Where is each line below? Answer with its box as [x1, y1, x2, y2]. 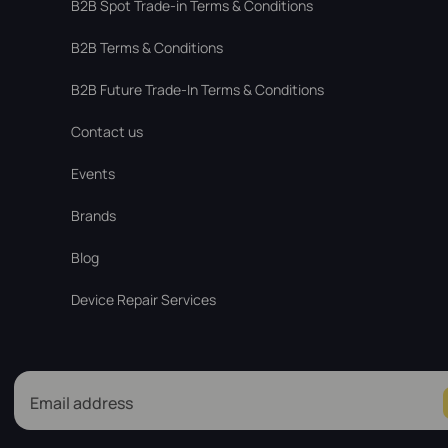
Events [70, 164, 115, 183]
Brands [70, 206, 116, 225]
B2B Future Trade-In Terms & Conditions [70, 80, 324, 99]
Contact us [70, 122, 143, 141]
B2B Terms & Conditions [70, 38, 223, 57]
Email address [30, 392, 133, 414]
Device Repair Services [70, 290, 216, 309]
